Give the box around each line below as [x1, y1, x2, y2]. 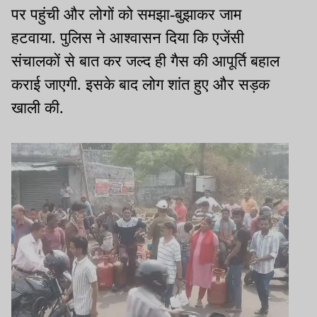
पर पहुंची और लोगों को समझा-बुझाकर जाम [11, 6, 241, 24]
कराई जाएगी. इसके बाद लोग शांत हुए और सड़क [11, 76, 270, 94]
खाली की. [11, 99, 64, 117]
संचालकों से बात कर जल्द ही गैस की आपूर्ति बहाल [11, 52, 279, 71]
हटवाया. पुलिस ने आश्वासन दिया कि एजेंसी [11, 29, 244, 47]
